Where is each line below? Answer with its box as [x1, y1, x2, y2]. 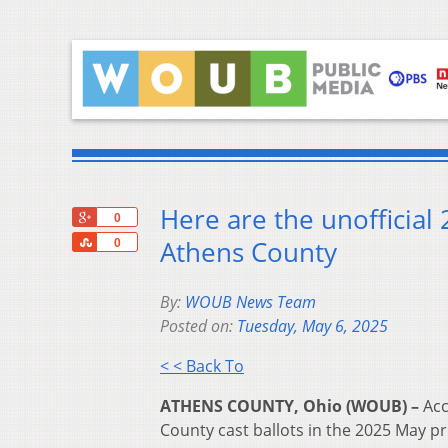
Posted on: [160, 315, 237, 338]
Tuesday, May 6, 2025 [237, 315, 388, 338]
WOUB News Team [185, 291, 316, 314]
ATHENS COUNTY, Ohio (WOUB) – [160, 395, 419, 418]
